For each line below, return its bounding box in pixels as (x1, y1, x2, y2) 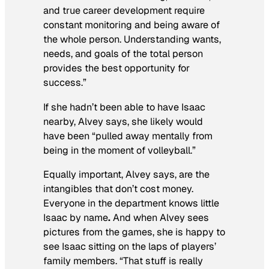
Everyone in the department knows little (43, 196, 219, 210)
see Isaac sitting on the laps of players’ (43, 240, 216, 253)
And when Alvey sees (113, 211, 209, 224)
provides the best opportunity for (43, 62, 190, 75)
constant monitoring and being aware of (43, 19, 220, 32)
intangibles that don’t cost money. (43, 182, 193, 195)
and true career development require (43, 4, 205, 17)
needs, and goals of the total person (43, 47, 203, 61)
